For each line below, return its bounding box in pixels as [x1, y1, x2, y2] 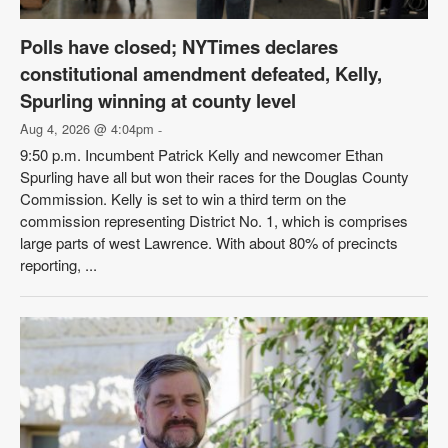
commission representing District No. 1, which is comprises [20, 210, 408, 232]
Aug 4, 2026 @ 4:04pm [20, 119, 158, 139]
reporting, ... [20, 254, 97, 276]
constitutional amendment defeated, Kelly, [20, 60, 382, 88]
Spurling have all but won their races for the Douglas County [20, 166, 409, 188]
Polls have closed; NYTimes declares [20, 33, 338, 61]
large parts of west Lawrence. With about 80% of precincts [20, 232, 398, 254]
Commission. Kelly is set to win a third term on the [20, 188, 346, 210]
